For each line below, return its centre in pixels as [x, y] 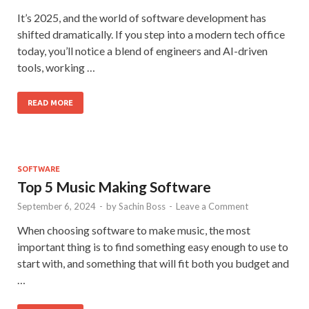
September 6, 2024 [57, 206]
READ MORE [50, 103]
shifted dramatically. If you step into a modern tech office [151, 34]
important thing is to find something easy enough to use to [153, 247]
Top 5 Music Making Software [114, 187]
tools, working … [56, 67]
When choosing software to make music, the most [134, 230]
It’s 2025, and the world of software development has [142, 18]
